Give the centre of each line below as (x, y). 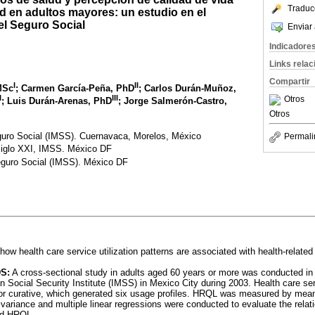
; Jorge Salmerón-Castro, (173, 101)
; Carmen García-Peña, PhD (75, 88)
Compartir (290, 82)
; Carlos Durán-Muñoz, (187, 88)
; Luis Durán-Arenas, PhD (57, 101)
